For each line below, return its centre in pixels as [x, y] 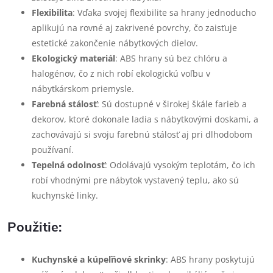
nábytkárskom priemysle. [83, 89]
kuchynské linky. [65, 195]
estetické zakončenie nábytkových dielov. [115, 43]
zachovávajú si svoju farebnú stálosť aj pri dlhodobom [142, 134]
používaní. [53, 150]
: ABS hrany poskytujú [210, 259]
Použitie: [34, 227]
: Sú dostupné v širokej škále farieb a [172, 104]
